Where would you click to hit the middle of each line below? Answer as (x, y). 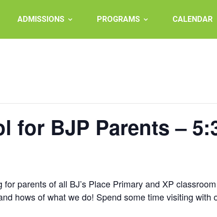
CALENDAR (193, 19)
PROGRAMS (118, 19)
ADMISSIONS (41, 19)
